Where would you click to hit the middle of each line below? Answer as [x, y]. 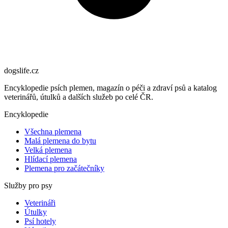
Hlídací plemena [51, 159]
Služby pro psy [28, 186]
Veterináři [40, 203]
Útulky [36, 212]
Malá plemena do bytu [60, 141]
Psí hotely [40, 221]
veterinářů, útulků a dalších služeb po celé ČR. [79, 97]
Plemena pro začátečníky [64, 168]
